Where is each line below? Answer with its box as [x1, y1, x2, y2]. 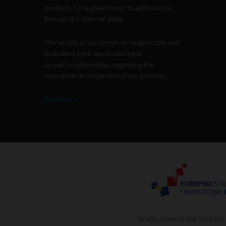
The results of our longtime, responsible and [44, 39, 180, 47]
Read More [44, 96, 77, 104]
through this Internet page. [44, 15, 125, 23]
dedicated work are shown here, [44, 50, 143, 58]
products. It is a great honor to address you [44, 4, 173, 12]
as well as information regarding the [44, 61, 154, 69]
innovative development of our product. [44, 72, 165, 80]
